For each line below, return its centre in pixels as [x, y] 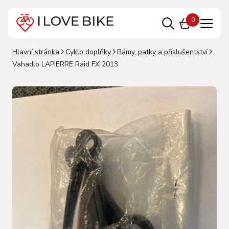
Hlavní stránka [36, 52]
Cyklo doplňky [88, 52]
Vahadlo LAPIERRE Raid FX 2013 [65, 64]
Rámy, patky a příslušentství [162, 52]
